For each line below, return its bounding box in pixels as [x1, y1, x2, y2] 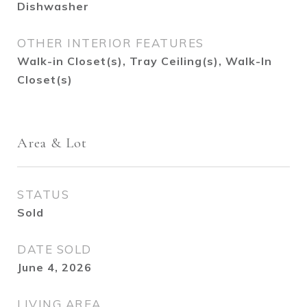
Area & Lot [17, 134, 87, 151]
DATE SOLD [17, 242, 92, 256]
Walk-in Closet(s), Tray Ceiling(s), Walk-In [17, 54, 272, 68]
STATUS [17, 187, 69, 201]
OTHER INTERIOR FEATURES [17, 36, 204, 50]
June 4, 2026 [17, 260, 92, 274]
